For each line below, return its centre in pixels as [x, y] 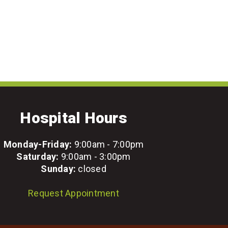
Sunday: [58, 169]
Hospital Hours [74, 118]
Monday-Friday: [38, 144]
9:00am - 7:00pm [108, 144]
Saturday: [38, 156]
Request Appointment [74, 193]
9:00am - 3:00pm [95, 156]
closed [91, 169]
